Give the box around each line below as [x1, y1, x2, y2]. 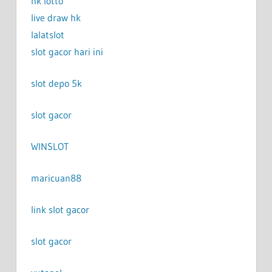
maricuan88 [30, 171, 81, 184]
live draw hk [30, 11, 81, 24]
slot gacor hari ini [30, 45, 103, 58]
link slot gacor [30, 203, 89, 216]
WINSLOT [30, 140, 69, 152]
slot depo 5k [30, 76, 82, 89]
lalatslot [30, 28, 64, 41]
